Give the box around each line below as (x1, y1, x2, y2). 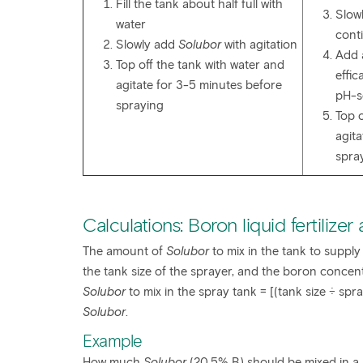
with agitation (221, 37, 297, 52)
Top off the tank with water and (116, 58, 284, 72)
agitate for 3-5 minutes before (116, 78, 282, 92)
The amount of (83, 244, 166, 258)
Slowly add (116, 37, 178, 52)
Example (83, 331, 143, 351)
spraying (116, 98, 164, 113)
